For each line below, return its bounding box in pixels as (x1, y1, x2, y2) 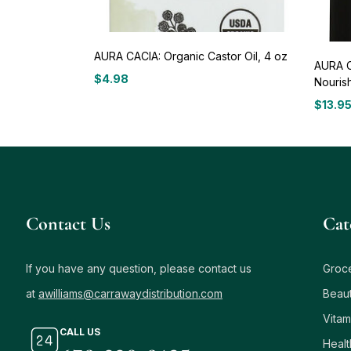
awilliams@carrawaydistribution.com (38, 286, 223, 300)
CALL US (60, 325, 100, 338)
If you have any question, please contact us (26, 261, 251, 275)
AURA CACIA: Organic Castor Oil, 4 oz (94, 49, 288, 63)
